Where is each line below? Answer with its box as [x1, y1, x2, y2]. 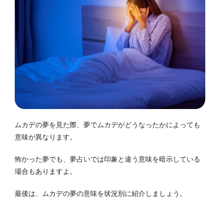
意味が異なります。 [15, 133, 77, 141]
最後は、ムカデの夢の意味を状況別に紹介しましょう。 [15, 190, 187, 198]
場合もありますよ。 [15, 167, 77, 176]
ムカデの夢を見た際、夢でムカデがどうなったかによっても [15, 121, 200, 129]
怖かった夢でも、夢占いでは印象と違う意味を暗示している [15, 155, 200, 164]
